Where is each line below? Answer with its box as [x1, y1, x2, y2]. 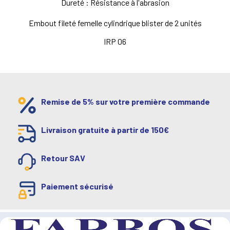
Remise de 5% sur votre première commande [41, 97, 210, 107]
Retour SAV [41, 153, 85, 163]
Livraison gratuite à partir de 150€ [41, 125, 169, 135]
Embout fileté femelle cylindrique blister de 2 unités [28, 18, 202, 28]
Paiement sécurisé [41, 181, 113, 191]
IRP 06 [104, 36, 126, 47]
